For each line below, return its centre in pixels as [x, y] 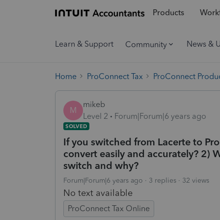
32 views [196, 180]
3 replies [163, 180]
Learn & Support [84, 44]
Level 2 [96, 116]
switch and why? [101, 165]
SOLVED [76, 126]
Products [168, 13]
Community [146, 44]
